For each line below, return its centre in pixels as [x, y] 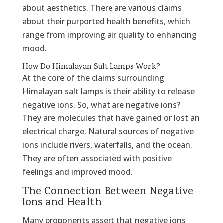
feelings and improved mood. [77, 172]
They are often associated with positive [97, 159]
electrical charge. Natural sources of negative [108, 132]
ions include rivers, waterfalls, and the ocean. [107, 145]
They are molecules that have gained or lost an [111, 118]
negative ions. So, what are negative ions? [101, 105]
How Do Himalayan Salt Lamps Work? [91, 67]
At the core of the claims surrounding [93, 78]
